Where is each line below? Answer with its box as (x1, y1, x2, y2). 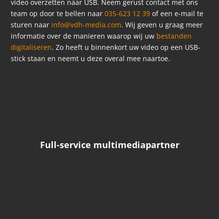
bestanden (156, 31, 192, 41)
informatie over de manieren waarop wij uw (11, 31, 157, 41)
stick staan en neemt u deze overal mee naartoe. (11, 53, 171, 63)
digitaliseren (11, 42, 52, 52)
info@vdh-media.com (51, 20, 122, 29)
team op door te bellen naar (11, 8, 105, 18)
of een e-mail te (150, 8, 204, 18)
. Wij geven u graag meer (121, 20, 203, 29)
